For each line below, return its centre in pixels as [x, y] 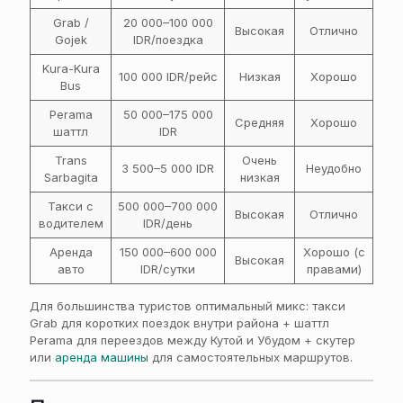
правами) [334, 269]
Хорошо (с [334, 252]
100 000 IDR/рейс [168, 76]
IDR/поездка [168, 40]
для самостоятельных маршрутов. [251, 357]
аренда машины [102, 357]
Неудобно [334, 168]
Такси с [71, 206]
